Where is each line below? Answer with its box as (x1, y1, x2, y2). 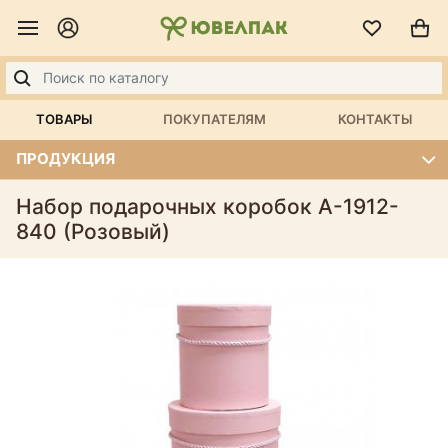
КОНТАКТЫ (338, 111, 413, 127)
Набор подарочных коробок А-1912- (16, 193, 399, 219)
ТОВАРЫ (35, 111, 92, 127)
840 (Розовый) (16, 218, 170, 244)
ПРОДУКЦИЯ (16, 149, 115, 168)
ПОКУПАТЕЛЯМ (163, 111, 267, 127)
